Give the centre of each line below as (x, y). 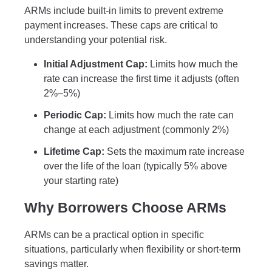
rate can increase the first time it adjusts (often (141, 78)
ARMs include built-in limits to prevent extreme (124, 10)
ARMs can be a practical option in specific (114, 235)
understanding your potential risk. (96, 39)
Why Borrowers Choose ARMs (125, 208)
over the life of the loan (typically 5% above (135, 166)
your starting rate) (81, 180)
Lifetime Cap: (74, 151)
